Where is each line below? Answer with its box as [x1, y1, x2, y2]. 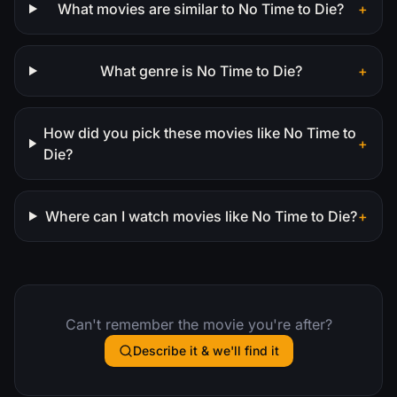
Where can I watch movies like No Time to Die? [44, 206, 357, 225]
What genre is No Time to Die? [99, 61, 302, 80]
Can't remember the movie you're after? [65, 315, 332, 333]
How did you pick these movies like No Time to [43, 123, 356, 142]
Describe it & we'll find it [132, 342, 279, 358]
